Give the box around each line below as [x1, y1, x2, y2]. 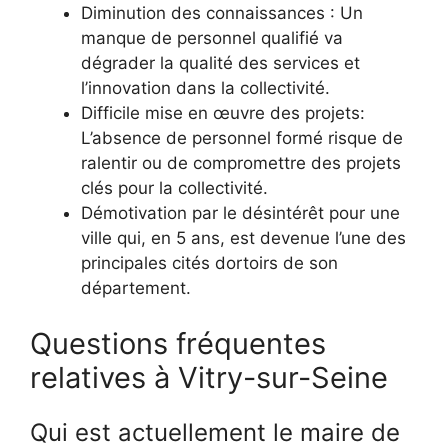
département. [81, 278, 191, 299]
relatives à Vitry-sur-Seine [30, 359, 388, 395]
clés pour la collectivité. [81, 178, 268, 199]
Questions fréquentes [30, 325, 326, 361]
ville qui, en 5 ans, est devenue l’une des [81, 228, 406, 249]
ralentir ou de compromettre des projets [81, 153, 401, 174]
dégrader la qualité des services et [81, 53, 360, 74]
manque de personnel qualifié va [81, 28, 343, 49]
